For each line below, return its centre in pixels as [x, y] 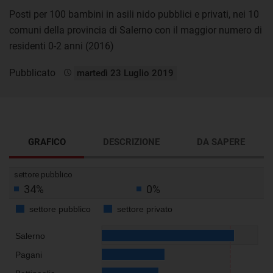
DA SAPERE [221, 142]
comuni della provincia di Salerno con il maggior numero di [136, 30]
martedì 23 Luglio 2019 [125, 73]
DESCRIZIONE [131, 142]
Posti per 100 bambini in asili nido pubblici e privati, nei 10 [134, 14]
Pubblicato [34, 73]
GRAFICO [47, 142]
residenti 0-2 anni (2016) [62, 46]
